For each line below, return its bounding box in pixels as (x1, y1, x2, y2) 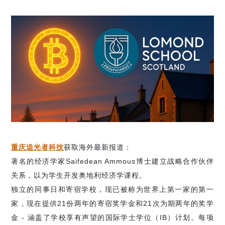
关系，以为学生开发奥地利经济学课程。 (11, 171, 147, 179)
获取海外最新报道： (64, 143, 132, 151)
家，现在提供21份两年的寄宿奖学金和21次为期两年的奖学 (11, 199, 214, 207)
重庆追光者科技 (11, 143, 64, 151)
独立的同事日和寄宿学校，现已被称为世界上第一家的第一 (11, 185, 214, 193)
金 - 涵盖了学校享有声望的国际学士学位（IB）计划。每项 (11, 213, 214, 221)
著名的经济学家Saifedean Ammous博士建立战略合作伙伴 (11, 157, 214, 165)
